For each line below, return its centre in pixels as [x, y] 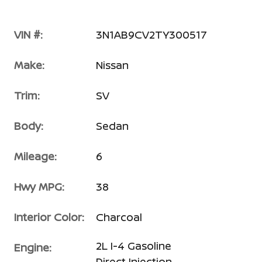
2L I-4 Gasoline [134, 245]
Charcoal [119, 217]
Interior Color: [49, 217]
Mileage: [35, 156]
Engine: [33, 247]
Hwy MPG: [39, 186]
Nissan [112, 65]
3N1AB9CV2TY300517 [151, 34]
